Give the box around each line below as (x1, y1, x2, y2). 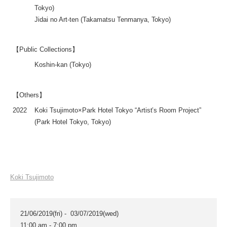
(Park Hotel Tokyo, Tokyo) (34, 118, 111, 126)
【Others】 (13, 91, 46, 99)
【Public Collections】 (13, 46, 79, 54)
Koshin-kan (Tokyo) (34, 61, 91, 69)
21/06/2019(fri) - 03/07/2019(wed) (20, 210, 119, 218)
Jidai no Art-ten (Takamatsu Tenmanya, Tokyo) (34, 16, 171, 24)
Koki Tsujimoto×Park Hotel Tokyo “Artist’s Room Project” (34, 106, 202, 115)
